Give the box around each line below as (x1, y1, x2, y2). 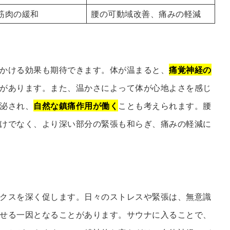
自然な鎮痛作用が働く (33, 100, 119, 112)
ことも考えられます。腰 (118, 100, 212, 112)
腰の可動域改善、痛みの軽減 (91, 8, 201, 20)
